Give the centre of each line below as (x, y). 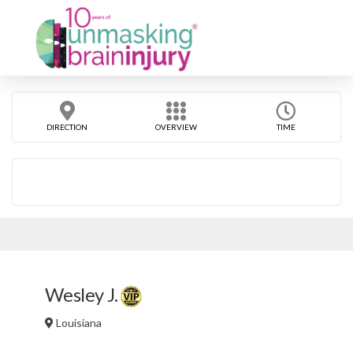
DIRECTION (67, 127)
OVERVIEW (176, 127)
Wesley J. (83, 294)
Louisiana (78, 322)
